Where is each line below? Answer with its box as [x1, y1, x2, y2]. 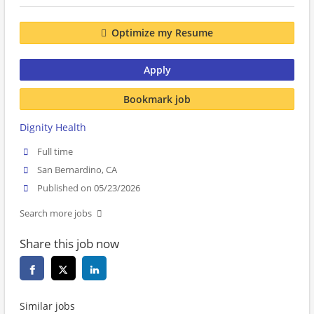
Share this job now [20, 235, 119, 252]
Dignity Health [20, 121, 86, 134]
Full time [37, 146, 74, 158]
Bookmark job [123, 92, 191, 106]
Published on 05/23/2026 [37, 182, 141, 195]
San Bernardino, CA [37, 164, 118, 177]
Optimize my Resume [111, 26, 213, 40]
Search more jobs [20, 207, 92, 220]
